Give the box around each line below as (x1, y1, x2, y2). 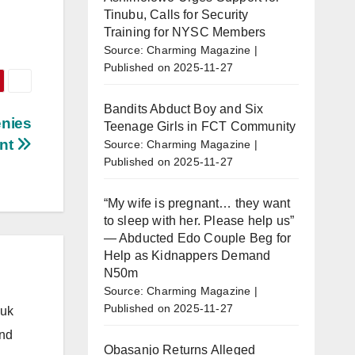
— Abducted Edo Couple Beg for (103, 231, 292, 245)
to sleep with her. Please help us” (103, 213, 295, 227)
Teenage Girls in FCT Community (103, 119, 296, 133)
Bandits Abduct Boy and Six (103, 101, 264, 116)
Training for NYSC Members (103, 25, 266, 39)
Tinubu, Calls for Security (103, 7, 249, 21)
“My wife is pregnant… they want (103, 196, 291, 210)
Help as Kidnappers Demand (103, 248, 271, 262)
